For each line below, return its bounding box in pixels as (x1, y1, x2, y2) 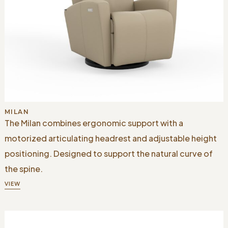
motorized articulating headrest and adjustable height (4, 132, 217, 144)
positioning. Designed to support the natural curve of (4, 148, 213, 159)
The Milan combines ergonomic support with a (4, 117, 183, 128)
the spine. (4, 163, 43, 174)
